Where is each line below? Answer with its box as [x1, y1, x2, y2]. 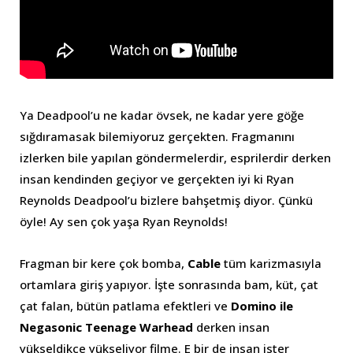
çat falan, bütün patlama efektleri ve [20, 297, 231, 314]
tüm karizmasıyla [221, 255, 321, 271]
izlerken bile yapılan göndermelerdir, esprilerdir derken [20, 149, 331, 165]
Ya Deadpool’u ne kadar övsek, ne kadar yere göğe [20, 106, 304, 123]
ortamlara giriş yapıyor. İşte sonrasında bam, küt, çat [20, 276, 318, 292]
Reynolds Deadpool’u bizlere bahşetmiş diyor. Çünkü [20, 191, 313, 208]
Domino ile [231, 297, 293, 314]
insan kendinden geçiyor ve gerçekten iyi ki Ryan [20, 170, 294, 187]
